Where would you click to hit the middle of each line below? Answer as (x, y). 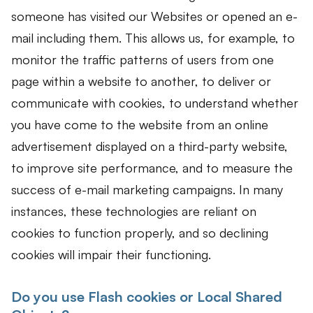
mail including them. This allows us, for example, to (153, 37)
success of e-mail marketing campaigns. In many (147, 189)
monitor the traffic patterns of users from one (143, 59)
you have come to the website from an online (140, 124)
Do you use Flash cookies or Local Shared (147, 296)
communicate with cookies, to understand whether (155, 102)
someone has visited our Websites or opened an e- (154, 16)
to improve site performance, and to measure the (152, 167)
